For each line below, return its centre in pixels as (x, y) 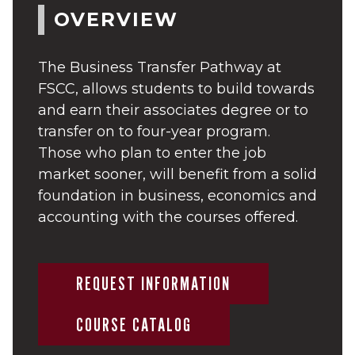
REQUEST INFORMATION (153, 283)
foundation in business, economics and (177, 195)
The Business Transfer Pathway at (160, 67)
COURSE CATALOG (134, 324)
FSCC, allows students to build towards (176, 88)
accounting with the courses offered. (168, 217)
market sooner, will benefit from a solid (177, 174)
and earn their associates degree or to (173, 110)
